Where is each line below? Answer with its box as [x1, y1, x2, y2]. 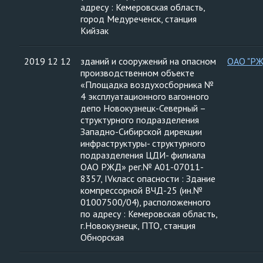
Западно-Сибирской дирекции [80, 126, 202, 137]
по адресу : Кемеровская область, [80, 208, 218, 220]
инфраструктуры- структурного [80, 137, 205, 149]
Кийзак [80, 25, 109, 36]
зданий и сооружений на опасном [80, 55, 216, 67]
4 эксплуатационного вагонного [80, 90, 209, 102]
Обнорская [80, 231, 124, 243]
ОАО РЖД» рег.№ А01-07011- [80, 161, 204, 173]
